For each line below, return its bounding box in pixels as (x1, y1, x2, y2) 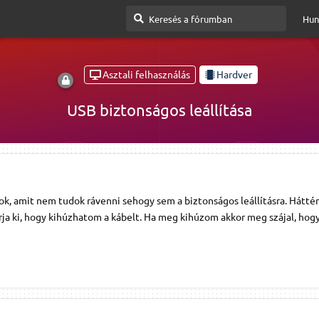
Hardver (216, 68, 252, 81)
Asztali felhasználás (103, 68, 190, 81)
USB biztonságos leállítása (67, 100, 252, 119)
